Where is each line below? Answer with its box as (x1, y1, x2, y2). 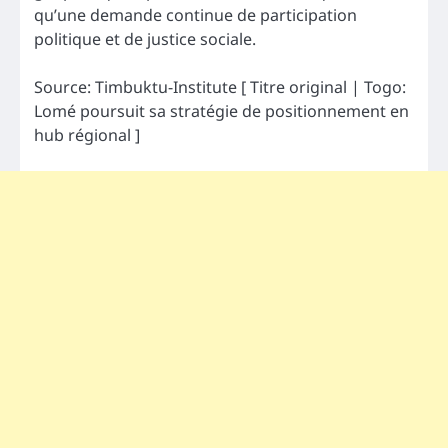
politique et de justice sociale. (34, 28, 256, 51)
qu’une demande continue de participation (34, 4, 357, 27)
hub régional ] (34, 124, 140, 147)
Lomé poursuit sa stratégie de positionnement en (34, 100, 409, 123)
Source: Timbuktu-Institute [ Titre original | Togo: (34, 76, 406, 99)
